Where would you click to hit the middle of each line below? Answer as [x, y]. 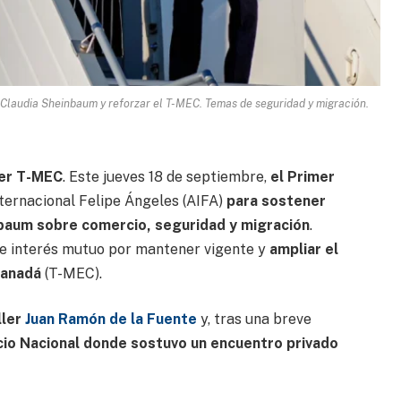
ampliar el [303, 249]
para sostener [276, 200]
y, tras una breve [254, 320]
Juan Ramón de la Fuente [111, 320]
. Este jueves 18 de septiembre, [166, 176]
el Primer [302, 176]
